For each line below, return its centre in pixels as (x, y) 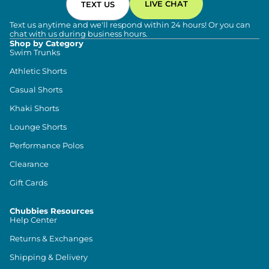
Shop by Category (47, 44)
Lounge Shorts (38, 127)
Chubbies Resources (52, 211)
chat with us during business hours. (79, 34)
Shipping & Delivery (49, 257)
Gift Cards (29, 183)
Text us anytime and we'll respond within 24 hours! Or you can (130, 25)
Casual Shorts (36, 90)
